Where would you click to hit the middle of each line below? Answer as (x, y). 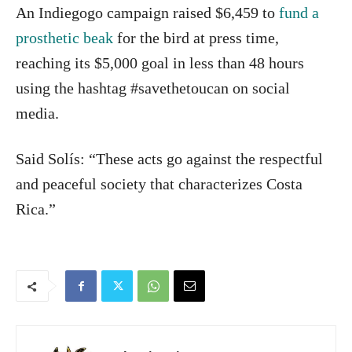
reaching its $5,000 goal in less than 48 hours (160, 62)
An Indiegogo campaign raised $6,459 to (147, 12)
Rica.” (36, 209)
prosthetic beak (64, 37)
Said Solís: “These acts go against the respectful (169, 158)
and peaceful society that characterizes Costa (159, 183)
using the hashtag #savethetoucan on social (153, 88)
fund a (299, 12)
